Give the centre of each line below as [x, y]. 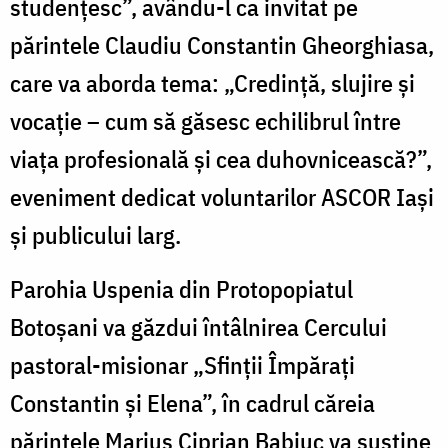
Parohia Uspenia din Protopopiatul [181, 288]
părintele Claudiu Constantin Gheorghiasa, [222, 44]
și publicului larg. [95, 234]
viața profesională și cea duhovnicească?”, [221, 158]
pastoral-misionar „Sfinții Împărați [182, 364]
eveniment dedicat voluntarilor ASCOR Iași [222, 196]
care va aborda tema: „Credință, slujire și [212, 82]
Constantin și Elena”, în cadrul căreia [192, 402]
